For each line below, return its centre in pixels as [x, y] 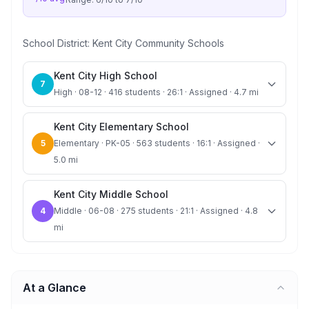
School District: [58, 43]
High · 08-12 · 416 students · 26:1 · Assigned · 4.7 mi [156, 92]
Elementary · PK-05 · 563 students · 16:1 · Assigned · [157, 143]
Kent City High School [106, 76]
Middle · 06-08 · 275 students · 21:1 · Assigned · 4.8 [156, 211]
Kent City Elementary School [121, 127]
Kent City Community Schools [158, 43]
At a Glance [54, 288]
